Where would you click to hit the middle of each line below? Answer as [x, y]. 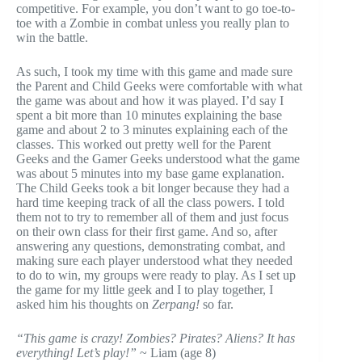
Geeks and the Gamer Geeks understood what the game [158, 158]
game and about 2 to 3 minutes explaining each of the [152, 129]
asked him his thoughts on [84, 304]
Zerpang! [176, 304]
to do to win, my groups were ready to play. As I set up [156, 275]
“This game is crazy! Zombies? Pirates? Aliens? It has [156, 338]
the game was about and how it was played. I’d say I [150, 100]
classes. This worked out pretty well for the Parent [143, 144]
